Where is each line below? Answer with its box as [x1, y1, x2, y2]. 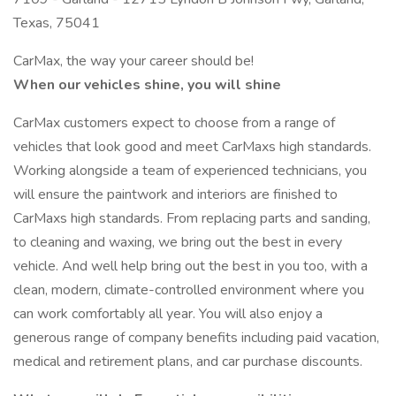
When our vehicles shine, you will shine [13, 75, 281, 95]
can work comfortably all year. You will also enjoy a [13, 304, 323, 324]
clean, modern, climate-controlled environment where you [13, 280, 364, 300]
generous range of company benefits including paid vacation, [13, 328, 379, 347]
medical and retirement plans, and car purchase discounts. [13, 352, 362, 371]
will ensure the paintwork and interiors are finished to [13, 185, 338, 204]
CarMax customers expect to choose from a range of [13, 113, 335, 133]
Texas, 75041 [13, 13, 100, 33]
